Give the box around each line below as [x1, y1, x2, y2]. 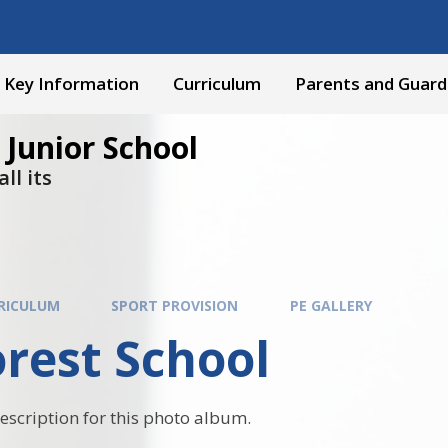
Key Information [4, 72, 139, 95]
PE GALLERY [289, 295, 372, 315]
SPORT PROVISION [111, 295, 239, 315]
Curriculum [173, 72, 261, 95]
